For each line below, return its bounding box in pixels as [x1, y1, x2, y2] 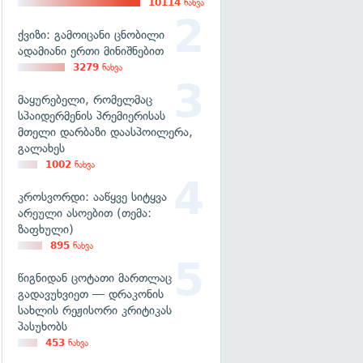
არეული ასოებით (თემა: [18, 206, 152, 220]
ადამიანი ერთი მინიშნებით [18, 44, 164, 58]
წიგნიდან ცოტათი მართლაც [18, 271, 172, 285]
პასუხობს [18, 319, 67, 334]
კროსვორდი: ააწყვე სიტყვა [18, 190, 167, 204]
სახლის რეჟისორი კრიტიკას [18, 303, 172, 318]
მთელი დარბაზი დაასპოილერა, [18, 125, 193, 139]
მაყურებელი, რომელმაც [18, 92, 152, 107]
